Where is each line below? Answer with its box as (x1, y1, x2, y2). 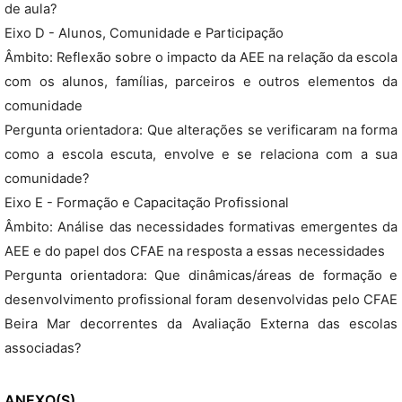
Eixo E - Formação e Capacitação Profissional (4, 195, 289, 211)
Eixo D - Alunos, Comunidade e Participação (4, 25, 284, 41)
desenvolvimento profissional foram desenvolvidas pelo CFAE (4, 292, 398, 308)
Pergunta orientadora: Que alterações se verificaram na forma (4, 122, 398, 138)
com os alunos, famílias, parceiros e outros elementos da (4, 74, 398, 90)
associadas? (4, 340, 82, 356)
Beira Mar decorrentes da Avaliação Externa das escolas (4, 316, 398, 332)
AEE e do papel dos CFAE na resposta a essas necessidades (4, 243, 385, 259)
